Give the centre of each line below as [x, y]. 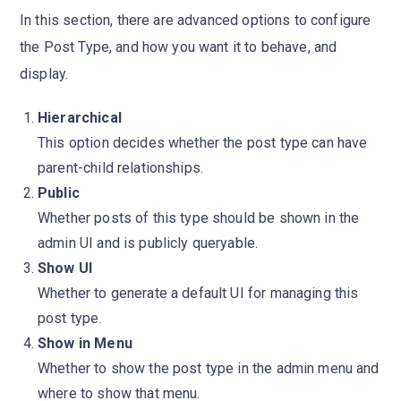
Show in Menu [85, 344]
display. [44, 73]
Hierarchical [80, 118]
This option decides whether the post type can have [203, 143]
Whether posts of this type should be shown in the [199, 218]
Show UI [65, 269]
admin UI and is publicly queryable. [148, 243]
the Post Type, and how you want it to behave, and [179, 47]
